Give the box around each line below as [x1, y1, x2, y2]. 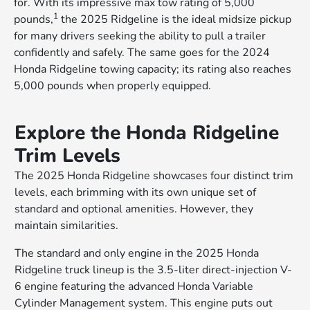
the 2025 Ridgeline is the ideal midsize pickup [58, 11, 292, 27]
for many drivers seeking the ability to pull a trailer [14, 28, 266, 44]
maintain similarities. [15, 217, 119, 233]
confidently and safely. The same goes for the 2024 [14, 44, 271, 60]
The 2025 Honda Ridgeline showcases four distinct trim [15, 167, 294, 183]
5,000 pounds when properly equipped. [14, 77, 212, 93]
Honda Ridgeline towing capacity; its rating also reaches [14, 61, 292, 77]
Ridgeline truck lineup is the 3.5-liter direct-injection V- [15, 262, 293, 277]
